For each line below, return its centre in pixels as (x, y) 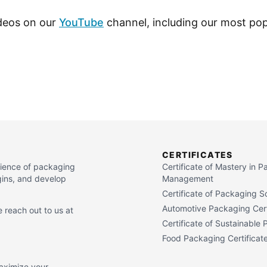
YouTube (81, 22)
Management (188, 178)
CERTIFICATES (198, 155)
